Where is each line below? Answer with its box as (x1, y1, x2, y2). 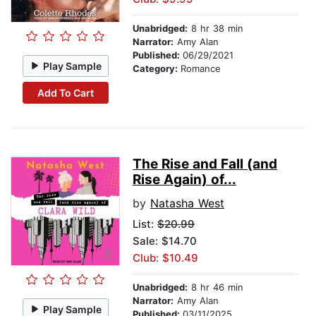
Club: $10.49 (133, 251, 198, 265)
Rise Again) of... (133, 171, 236, 188)
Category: (133, 63, 181, 75)
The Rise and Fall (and (133, 156, 277, 173)
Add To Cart (37, 86, 94, 99)
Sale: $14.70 (133, 234, 197, 248)
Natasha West (150, 196, 224, 211)
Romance (181, 63, 221, 75)
